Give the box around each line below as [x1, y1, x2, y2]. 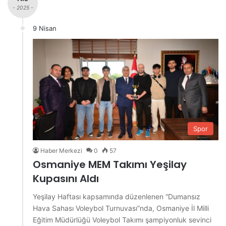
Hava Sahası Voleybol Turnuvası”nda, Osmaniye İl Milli [33, 204, 209, 213]
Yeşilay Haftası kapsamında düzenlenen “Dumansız [33, 192, 200, 201]
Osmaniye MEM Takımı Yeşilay [33, 157, 187, 172]
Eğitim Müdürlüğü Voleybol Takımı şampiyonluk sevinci [33, 215, 211, 224]
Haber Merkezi [40, 147, 82, 155]
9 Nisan [33, 24, 56, 33]
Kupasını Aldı [33, 172, 99, 186]
